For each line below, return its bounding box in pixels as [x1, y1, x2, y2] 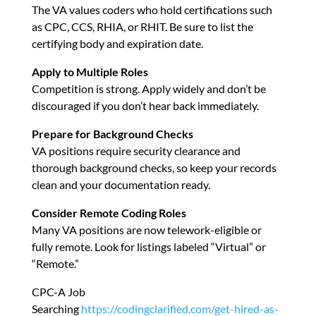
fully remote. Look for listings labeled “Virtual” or [31, 240, 266, 254]
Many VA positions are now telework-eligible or [31, 223, 262, 237]
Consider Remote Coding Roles [31, 206, 186, 220]
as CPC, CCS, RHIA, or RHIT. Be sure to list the [31, 20, 253, 34]
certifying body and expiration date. [31, 37, 203, 51]
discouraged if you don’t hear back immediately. [31, 99, 259, 113]
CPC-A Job [31, 285, 85, 299]
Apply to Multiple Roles [31, 65, 148, 79]
